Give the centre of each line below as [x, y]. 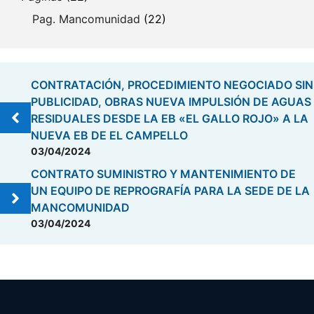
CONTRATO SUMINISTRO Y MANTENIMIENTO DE [163, 174]
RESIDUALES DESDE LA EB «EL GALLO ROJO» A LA [170, 118]
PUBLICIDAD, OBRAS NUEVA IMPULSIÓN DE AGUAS [171, 102]
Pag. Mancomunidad [86, 19]
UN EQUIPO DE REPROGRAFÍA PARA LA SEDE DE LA [170, 191]
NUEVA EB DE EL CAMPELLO [109, 135]
